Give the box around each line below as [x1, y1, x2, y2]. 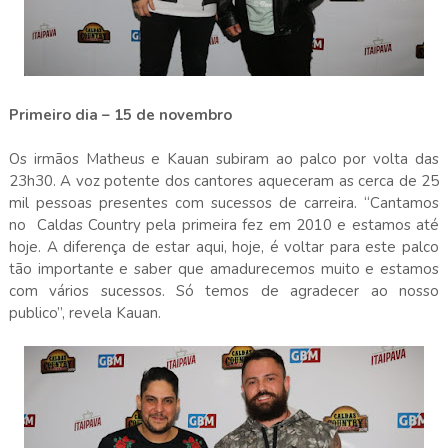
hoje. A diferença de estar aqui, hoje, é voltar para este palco [8, 236, 440, 257]
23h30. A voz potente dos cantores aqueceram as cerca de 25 [8, 170, 440, 191]
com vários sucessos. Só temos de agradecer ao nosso [8, 280, 440, 301]
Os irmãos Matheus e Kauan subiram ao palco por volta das [8, 148, 440, 169]
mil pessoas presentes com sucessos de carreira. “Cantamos [8, 192, 440, 213]
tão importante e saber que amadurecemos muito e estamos [8, 258, 440, 279]
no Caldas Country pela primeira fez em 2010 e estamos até [8, 214, 440, 235]
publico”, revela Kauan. [8, 302, 161, 323]
